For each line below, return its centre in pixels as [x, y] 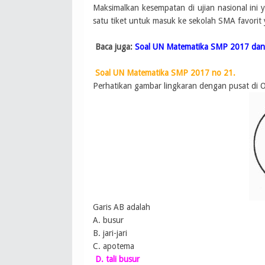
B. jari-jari [110, 233]
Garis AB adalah [122, 207]
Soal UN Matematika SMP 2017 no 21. [165, 73]
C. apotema [114, 246]
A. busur [108, 220]
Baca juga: [115, 47]
